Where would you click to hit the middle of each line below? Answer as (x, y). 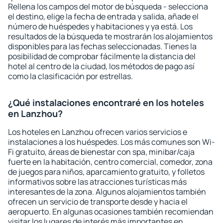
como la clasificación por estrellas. (70, 76)
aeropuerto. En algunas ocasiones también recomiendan (111, 212)
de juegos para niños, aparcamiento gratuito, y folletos (106, 172)
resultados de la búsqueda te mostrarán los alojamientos (110, 36)
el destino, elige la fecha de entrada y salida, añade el (103, 16)
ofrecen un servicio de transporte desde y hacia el (98, 202)
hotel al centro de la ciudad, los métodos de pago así (101, 66)
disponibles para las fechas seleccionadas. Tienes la (102, 46)
